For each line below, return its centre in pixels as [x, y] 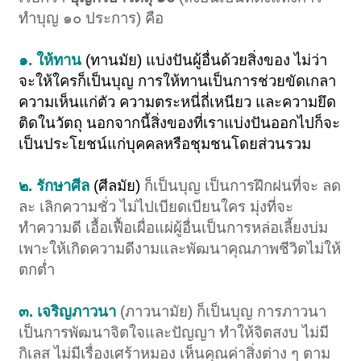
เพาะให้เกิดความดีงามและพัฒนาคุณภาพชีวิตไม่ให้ [180, 249]
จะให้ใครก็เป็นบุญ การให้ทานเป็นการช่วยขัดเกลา [178, 81]
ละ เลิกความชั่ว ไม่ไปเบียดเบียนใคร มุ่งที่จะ [156, 207]
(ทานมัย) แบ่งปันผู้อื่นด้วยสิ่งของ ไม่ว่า [207, 60]
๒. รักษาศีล [56, 186]
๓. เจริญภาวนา [68, 312]
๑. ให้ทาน [52, 60]
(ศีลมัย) [119, 186]
